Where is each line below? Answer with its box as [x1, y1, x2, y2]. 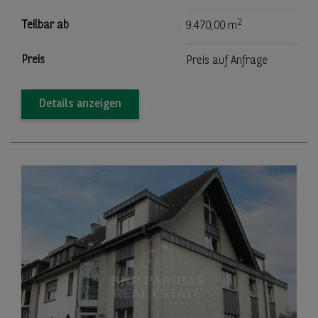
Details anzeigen [39, 98, 121, 110]
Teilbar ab [21, 19, 69, 31]
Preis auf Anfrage [186, 55, 268, 67]
